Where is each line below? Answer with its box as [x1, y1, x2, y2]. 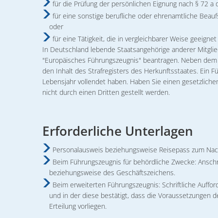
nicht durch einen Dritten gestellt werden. [42, 88, 170, 97]
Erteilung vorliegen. [49, 201, 107, 211]
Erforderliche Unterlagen [42, 122, 193, 140]
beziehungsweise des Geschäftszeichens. [49, 168, 175, 177]
